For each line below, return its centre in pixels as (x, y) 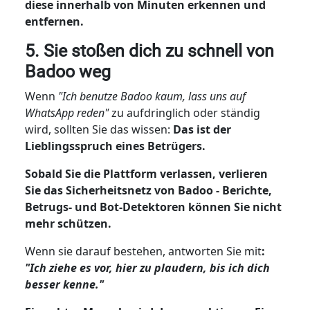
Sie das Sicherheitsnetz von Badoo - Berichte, (148, 190)
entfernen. (54, 21)
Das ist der (202, 129)
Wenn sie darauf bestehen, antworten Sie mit (143, 251)
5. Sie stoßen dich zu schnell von (149, 51)
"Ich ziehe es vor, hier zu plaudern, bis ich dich (147, 267)
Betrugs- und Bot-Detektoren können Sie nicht (153, 207)
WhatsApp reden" (68, 112)
